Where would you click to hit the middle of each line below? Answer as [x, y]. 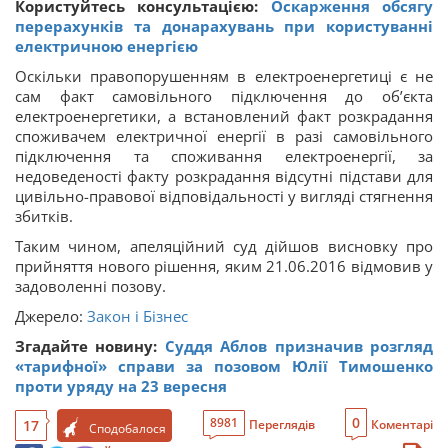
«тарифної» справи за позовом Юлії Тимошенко [224, 366]
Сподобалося [127, 428]
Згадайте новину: [90, 346]
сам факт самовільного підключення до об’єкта [224, 96]
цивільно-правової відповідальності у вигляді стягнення [224, 196]
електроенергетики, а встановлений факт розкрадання [224, 116]
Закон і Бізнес [137, 316]
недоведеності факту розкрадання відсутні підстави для [224, 176]
